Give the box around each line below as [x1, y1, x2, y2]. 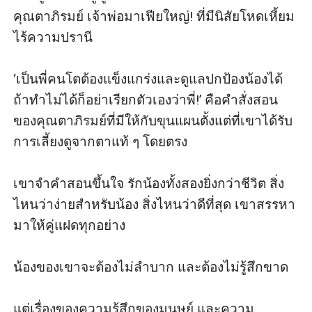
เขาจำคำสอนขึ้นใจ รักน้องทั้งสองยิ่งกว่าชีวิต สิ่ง [13, 175, 285, 192]
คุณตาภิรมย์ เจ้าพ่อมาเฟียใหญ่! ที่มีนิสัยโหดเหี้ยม [13, 8, 295, 24]
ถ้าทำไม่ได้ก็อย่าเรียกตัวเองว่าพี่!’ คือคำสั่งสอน [13, 91, 279, 108]
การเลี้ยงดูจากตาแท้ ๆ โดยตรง [13, 133, 188, 150]
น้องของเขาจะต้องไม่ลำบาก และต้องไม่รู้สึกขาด [13, 258, 289, 275]
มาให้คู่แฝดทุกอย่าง [13, 217, 126, 233]
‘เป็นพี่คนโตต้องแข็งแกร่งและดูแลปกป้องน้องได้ [13, 70, 283, 87]
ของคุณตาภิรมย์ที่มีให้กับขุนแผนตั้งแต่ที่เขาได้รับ [13, 112, 293, 129]
